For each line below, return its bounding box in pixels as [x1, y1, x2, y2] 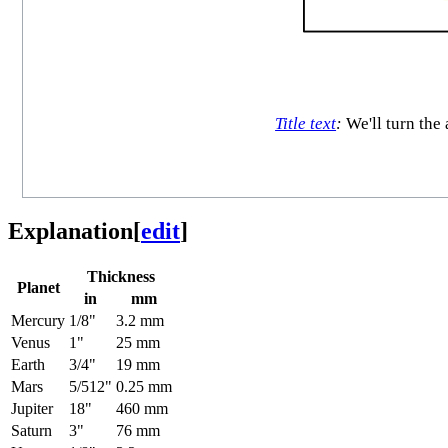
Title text [275, 114, 337, 134]
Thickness [86, 267, 155, 285]
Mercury [11, 311, 65, 329]
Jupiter [11, 399, 53, 417]
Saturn [11, 421, 52, 439]
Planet [16, 278, 60, 296]
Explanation [8, 217, 133, 244]
